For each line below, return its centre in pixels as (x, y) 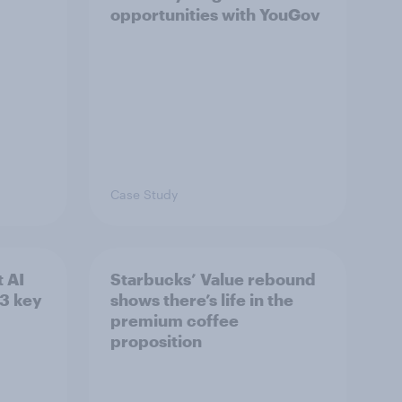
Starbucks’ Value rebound (213, 279)
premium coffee (175, 320)
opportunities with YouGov (215, 14)
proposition (156, 341)
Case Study (144, 194)
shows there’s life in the (202, 299)
